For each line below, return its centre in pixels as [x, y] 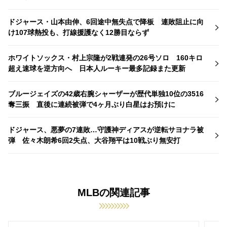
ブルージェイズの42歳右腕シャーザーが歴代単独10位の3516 [106, 93]
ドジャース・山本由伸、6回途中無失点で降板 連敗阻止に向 [106, 22]
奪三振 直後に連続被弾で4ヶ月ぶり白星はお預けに [92, 104]
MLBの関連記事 [113, 192]
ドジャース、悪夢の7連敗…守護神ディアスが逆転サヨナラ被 [106, 129]
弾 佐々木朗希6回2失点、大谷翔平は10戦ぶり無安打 [94, 140]
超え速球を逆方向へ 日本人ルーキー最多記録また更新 [97, 68]
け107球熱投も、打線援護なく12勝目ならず [79, 32]
